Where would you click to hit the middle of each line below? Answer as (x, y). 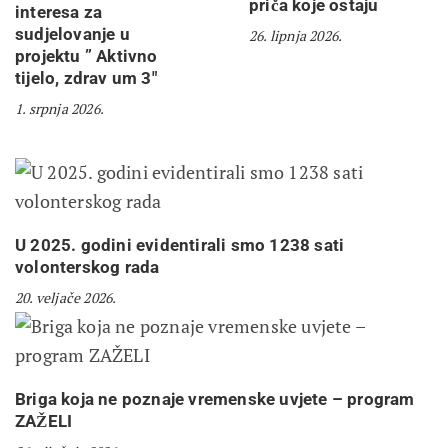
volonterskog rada (87, 266)
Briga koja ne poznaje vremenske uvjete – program (215, 398)
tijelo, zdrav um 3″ (86, 77)
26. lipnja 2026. (296, 35)
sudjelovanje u (72, 33)
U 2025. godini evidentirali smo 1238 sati (180, 244)
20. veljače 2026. (66, 297)
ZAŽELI (44, 420)
